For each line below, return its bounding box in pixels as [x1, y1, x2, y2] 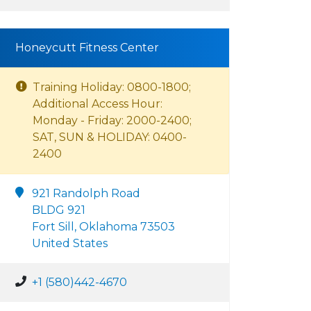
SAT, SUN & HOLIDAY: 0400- [33, 131, 187, 144]
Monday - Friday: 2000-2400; [33, 114, 192, 127]
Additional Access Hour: [33, 97, 162, 110]
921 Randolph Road [32, 187, 140, 200]
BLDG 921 [32, 203, 85, 217]
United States [32, 237, 108, 250]
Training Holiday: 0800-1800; [33, 81, 191, 94]
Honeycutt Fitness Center [15, 41, 159, 54]
